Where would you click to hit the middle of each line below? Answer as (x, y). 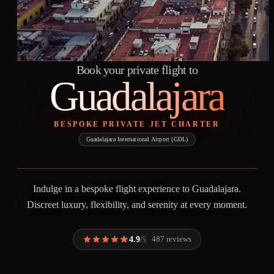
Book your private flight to (137, 70)
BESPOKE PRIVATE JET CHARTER (137, 124)
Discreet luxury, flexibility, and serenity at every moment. (137, 205)
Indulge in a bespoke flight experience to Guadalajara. (137, 189)
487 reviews (172, 239)
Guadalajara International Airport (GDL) (137, 139)
